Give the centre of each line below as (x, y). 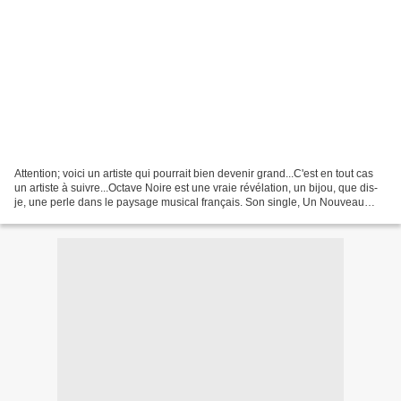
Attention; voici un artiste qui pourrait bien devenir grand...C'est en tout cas (194, 173)
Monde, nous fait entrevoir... (81, 216)
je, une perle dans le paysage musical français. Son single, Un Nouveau (189, 202)
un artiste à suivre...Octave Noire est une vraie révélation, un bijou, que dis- (196, 188)
